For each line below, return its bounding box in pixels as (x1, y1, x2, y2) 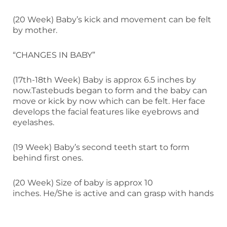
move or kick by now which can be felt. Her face (13, 96, 205, 106)
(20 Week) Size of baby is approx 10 (13, 177, 153, 187)
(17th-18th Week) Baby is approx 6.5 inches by (13, 74, 196, 85)
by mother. (13, 25, 57, 35)
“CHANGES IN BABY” (13, 50, 95, 60)
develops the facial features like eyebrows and (13, 106, 199, 117)
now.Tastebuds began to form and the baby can (13, 85, 207, 95)
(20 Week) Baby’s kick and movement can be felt (13, 14, 211, 24)
